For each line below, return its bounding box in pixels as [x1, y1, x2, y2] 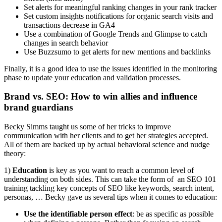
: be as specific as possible [132, 209, 214, 218]
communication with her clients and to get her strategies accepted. [4, 131, 208, 140]
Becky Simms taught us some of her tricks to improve [4, 122, 171, 131]
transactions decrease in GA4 [24, 20, 115, 29]
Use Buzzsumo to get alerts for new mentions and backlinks [24, 47, 211, 56]
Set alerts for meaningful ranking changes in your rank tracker [24, 2, 217, 11]
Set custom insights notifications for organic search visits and [24, 11, 213, 20]
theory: [4, 149, 26, 158]
